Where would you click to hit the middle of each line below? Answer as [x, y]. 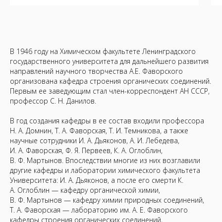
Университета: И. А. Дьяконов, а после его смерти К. [97, 180]
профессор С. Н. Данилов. [53, 101]
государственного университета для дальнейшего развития [109, 61]
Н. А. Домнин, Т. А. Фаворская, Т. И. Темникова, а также [99, 131]
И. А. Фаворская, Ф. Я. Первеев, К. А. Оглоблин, [86, 150]
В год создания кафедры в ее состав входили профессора [107, 121]
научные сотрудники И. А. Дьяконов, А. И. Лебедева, [95, 140]
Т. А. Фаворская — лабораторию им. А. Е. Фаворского [99, 210]
